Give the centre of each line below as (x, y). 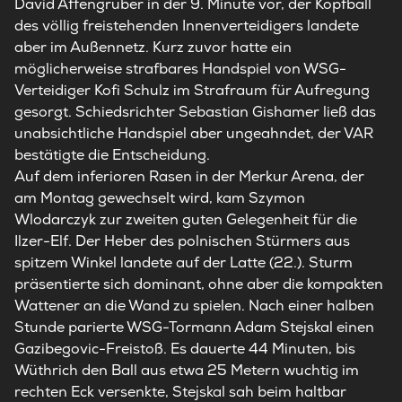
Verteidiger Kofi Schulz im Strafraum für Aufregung (192, 90)
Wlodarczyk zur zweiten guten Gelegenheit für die (186, 219)
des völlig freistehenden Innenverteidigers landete (187, 26)
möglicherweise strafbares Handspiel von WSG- (180, 69)
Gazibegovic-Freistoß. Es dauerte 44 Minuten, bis (185, 349)
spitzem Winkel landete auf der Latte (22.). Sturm (184, 262)
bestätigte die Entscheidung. (112, 155)
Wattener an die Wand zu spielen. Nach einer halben (194, 306)
